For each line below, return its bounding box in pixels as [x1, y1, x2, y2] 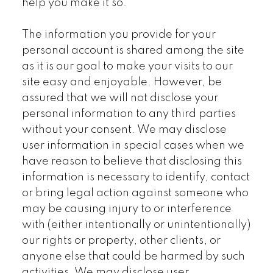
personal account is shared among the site [21, 44, 244, 56]
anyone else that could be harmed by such [21, 250, 245, 262]
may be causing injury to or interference [21, 203, 232, 214]
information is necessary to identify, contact [21, 171, 250, 183]
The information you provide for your [21, 29, 216, 40]
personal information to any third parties [21, 108, 236, 119]
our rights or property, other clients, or [21, 235, 221, 246]
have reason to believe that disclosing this [21, 155, 242, 167]
